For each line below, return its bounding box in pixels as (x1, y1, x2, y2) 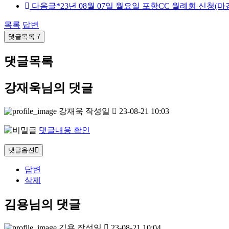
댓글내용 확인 (39, 125, 90, 134)
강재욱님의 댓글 (4, 81, 93, 95)
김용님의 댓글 (4, 197, 81, 211)
